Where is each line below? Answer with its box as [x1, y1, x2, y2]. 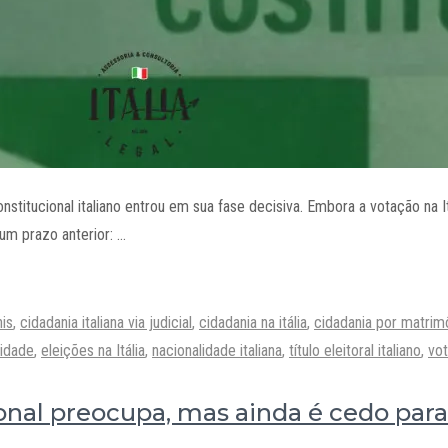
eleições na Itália [41, 340, 145, 360]
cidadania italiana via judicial [20, 312, 192, 332]
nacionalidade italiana [152, 340, 282, 360]
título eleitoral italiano [289, 340, 421, 360]
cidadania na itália [199, 312, 307, 332]
